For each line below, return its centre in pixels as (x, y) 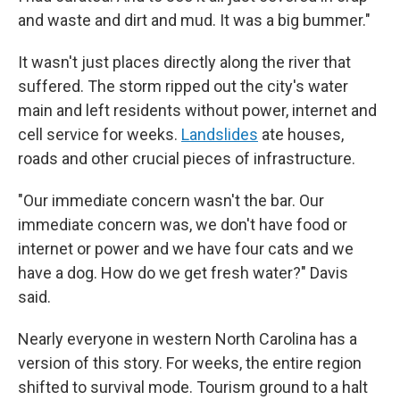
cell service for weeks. (100, 134)
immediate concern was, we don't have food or (183, 225)
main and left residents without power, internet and (197, 110)
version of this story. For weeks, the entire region (190, 363)
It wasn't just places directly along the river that (184, 62)
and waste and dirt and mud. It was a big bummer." (194, 20)
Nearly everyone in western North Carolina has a (187, 339)
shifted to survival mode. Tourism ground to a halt (193, 387)
